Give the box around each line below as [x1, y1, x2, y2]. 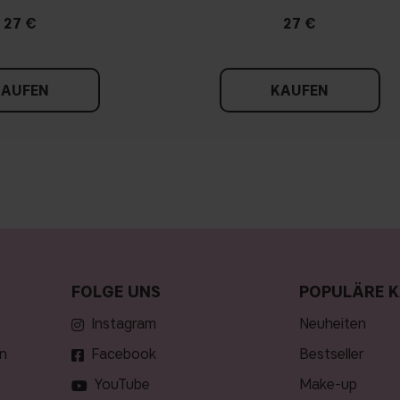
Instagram [90, 315, 156, 333]
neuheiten [309, 315, 367, 333]
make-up [312, 376, 358, 394]
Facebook [90, 346, 156, 363]
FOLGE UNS [71, 282, 161, 303]
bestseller [309, 346, 364, 363]
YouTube [94, 376, 150, 394]
